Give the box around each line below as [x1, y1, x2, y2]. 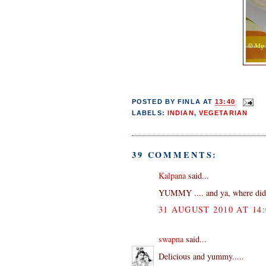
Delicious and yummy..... [159, 250, 244, 262]
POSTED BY [132, 98, 178, 106]
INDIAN [167, 109, 194, 117]
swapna [159, 233, 183, 245]
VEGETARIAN [198, 109, 248, 117]
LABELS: [132, 109, 167, 117]
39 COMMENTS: [132, 148, 218, 161]
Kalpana [159, 169, 186, 181]
